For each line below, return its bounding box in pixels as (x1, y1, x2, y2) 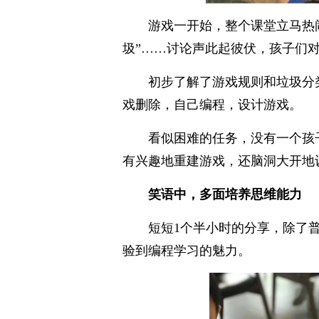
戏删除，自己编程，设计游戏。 (122, 98, 302, 113)
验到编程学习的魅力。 (122, 244, 251, 258)
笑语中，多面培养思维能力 (148, 187, 302, 202)
